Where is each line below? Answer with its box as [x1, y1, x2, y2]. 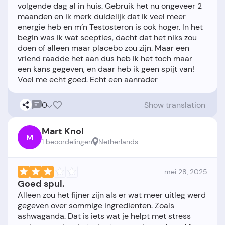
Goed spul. [18, 178, 64, 190]
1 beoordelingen [42, 137, 92, 147]
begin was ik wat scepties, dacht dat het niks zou [18, 32, 197, 43]
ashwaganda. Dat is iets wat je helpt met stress [18, 211, 191, 222]
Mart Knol [42, 125, 84, 138]
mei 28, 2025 [164, 167, 207, 177]
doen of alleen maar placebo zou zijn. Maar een [18, 43, 189, 54]
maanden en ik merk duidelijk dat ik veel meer [18, 11, 186, 22]
